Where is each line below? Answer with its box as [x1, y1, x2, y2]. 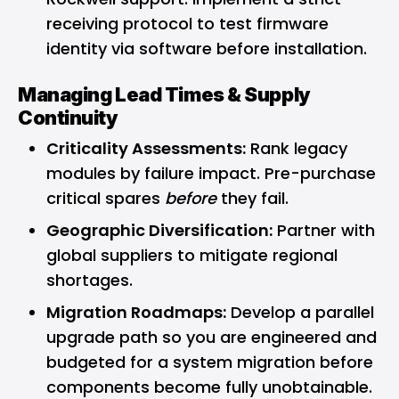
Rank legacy [246, 136, 347, 159]
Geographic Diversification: [46, 218, 273, 241]
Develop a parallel [226, 300, 374, 323]
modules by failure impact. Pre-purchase [46, 161, 376, 184]
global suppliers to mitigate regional [46, 243, 338, 266]
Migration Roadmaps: [46, 300, 226, 323]
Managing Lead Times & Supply [18, 82, 311, 106]
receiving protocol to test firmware [46, 12, 329, 35]
